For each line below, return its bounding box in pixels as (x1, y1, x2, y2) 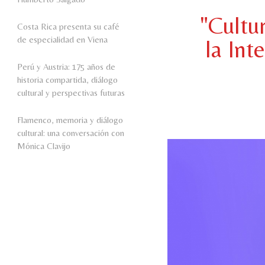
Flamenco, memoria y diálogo (17, 115, 123, 125)
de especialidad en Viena (17, 34, 108, 45)
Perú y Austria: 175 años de (17, 62, 115, 72)
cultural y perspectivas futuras (17, 88, 125, 98)
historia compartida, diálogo (17, 75, 118, 85)
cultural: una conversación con (17, 128, 124, 138)
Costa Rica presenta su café (17, 21, 119, 32)
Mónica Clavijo (17, 141, 70, 151)
